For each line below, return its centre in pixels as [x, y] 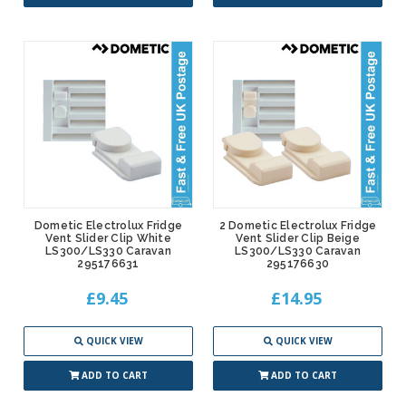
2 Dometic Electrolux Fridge [298, 226]
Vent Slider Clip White [108, 239]
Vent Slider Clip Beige [298, 239]
